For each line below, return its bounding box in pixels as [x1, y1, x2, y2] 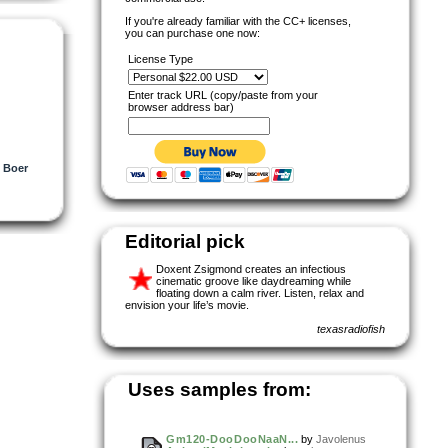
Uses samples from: [128, 378, 311, 400]
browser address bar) [128, 100, 234, 113]
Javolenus [316, 432, 367, 445]
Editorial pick [125, 230, 245, 252]
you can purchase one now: [125, 26, 260, 39]
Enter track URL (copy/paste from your [128, 88, 318, 101]
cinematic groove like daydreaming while [156, 274, 351, 287]
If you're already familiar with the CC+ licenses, [125, 14, 351, 27]
